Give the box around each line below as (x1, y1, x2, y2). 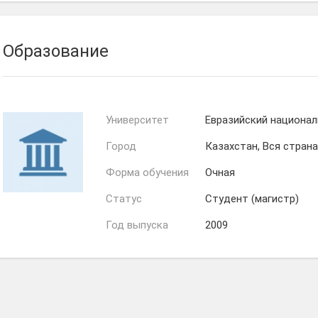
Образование (3, 41, 109, 61)
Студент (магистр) (205, 192, 299, 205)
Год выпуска (106, 219, 168, 231)
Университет (106, 114, 169, 126)
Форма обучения (106, 166, 189, 179)
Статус (106, 192, 142, 205)
